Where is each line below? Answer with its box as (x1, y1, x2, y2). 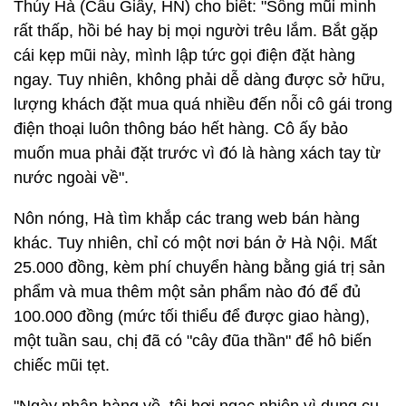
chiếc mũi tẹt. (14, 356, 110, 374)
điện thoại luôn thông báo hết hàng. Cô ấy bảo (14, 120, 348, 138)
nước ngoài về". (14, 169, 129, 187)
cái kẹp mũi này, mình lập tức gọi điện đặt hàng (14, 46, 355, 64)
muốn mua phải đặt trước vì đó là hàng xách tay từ (14, 144, 381, 162)
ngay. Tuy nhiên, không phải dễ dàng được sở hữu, (14, 71, 385, 89)
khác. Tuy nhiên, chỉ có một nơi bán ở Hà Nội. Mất (14, 234, 377, 252)
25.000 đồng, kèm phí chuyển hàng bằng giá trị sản (14, 258, 385, 276)
